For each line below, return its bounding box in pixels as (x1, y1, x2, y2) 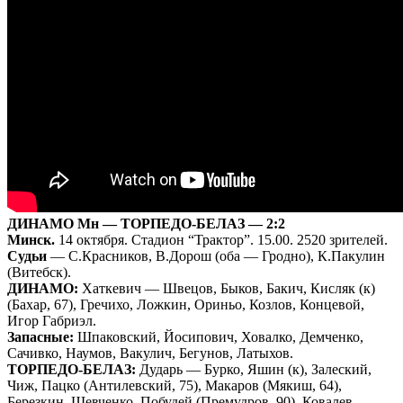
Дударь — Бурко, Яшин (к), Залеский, (136, 361, 372, 377)
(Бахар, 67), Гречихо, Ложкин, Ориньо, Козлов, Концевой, (7, 296, 364, 312)
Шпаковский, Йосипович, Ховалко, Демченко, (74, 328, 363, 345)
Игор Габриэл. (7, 312, 96, 328)
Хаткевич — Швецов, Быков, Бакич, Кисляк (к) (78, 280, 375, 296)
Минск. (7, 231, 55, 247)
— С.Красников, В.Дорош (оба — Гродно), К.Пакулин (47, 247, 385, 264)
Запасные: (7, 328, 74, 345)
